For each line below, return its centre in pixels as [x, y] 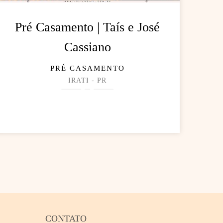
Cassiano [87, 47]
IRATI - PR [88, 81]
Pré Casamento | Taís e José [88, 27]
